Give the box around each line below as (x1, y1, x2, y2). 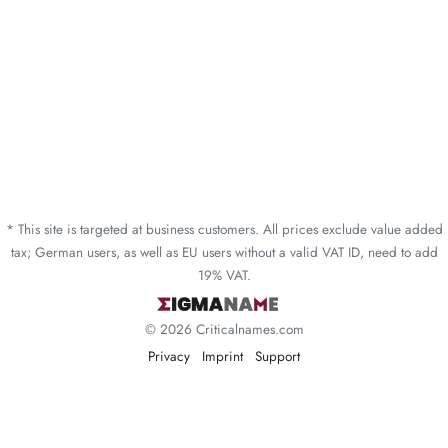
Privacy (148, 346, 190, 366)
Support (255, 346, 300, 366)
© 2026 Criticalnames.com (144, 319, 304, 339)
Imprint (202, 346, 243, 366)
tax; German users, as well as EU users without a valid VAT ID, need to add (10, 242, 438, 262)
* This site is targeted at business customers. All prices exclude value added (5, 219, 443, 239)
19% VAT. (197, 265, 251, 285)
